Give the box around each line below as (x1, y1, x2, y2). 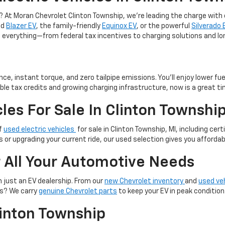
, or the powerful (137, 22, 191, 30)
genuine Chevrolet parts (39, 187, 117, 195)
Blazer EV (6, 22, 36, 30)
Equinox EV (102, 22, 137, 30)
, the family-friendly (36, 22, 102, 30)
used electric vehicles (4, 126, 76, 133)
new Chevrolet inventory (104, 177, 185, 185)
